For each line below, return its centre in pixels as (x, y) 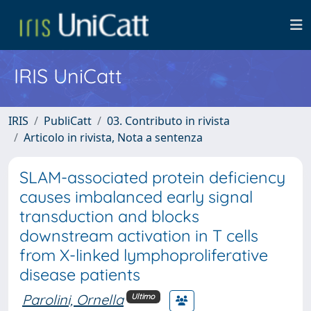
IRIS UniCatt (68, 76)
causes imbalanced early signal (136, 197)
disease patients (80, 275)
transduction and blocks (109, 216)
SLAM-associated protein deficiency (152, 177)
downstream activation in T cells (139, 236)
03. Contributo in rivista (168, 121)
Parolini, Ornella (73, 299)
